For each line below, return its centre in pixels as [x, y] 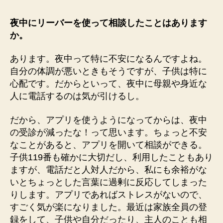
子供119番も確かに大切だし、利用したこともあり [111, 157]
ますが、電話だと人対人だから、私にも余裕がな [109, 169]
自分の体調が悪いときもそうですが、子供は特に [109, 71]
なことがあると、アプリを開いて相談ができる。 [109, 145]
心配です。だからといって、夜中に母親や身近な [109, 84]
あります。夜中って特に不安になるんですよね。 [109, 59]
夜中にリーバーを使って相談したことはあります [109, 23]
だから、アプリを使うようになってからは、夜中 [109, 120]
